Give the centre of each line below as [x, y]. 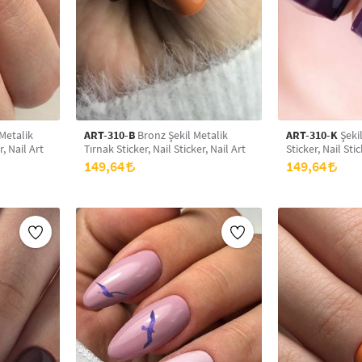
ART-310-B [109, 135]
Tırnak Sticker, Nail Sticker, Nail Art [165, 149]
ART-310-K [312, 135]
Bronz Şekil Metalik [152, 135]
